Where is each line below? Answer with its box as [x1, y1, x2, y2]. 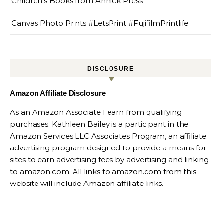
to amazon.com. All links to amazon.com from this [10, 166, 196, 176]
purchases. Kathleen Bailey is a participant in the [10, 119, 188, 129]
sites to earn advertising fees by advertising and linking [10, 154, 209, 164]
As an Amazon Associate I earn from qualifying [10, 107, 182, 117]
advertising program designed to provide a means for [10, 143, 206, 152]
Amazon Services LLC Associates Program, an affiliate [10, 131, 206, 141]
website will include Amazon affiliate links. [10, 178, 163, 188]
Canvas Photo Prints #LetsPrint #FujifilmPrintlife [11, 18, 188, 28]
